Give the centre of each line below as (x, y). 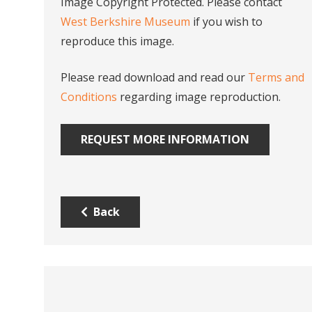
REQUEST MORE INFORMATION (165, 139)
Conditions (89, 97)
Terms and (276, 78)
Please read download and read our (154, 78)
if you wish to (226, 22)
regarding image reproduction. (199, 97)
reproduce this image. (117, 41)
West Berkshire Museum (125, 22)
